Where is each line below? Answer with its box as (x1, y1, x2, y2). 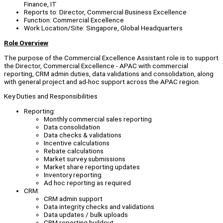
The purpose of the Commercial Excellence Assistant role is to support (4, 53, 219, 62)
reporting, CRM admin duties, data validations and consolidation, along (4, 69, 214, 78)
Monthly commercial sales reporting (44, 115, 152, 123)
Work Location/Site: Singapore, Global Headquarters (24, 24, 183, 32)
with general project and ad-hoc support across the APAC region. (4, 77, 200, 86)
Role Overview (4, 39, 48, 47)
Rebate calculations (44, 147, 104, 155)
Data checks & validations (44, 131, 121, 139)
